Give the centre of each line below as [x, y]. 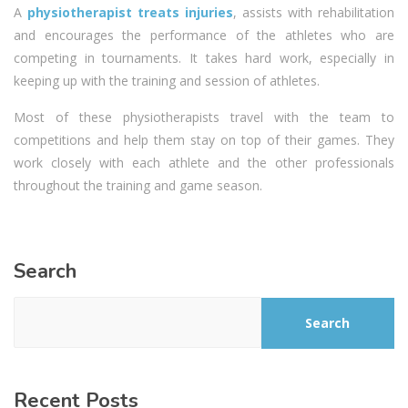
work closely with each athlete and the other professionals [204, 163]
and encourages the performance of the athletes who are [204, 35]
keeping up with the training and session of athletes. [167, 81]
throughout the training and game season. [138, 185]
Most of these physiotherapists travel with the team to [204, 117]
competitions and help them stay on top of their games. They [204, 140]
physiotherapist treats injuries [130, 12]
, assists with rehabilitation [314, 12]
